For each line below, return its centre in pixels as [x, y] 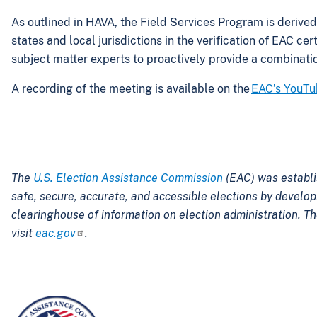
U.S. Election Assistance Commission [128, 178]
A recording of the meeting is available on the [131, 89]
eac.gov [55, 234]
